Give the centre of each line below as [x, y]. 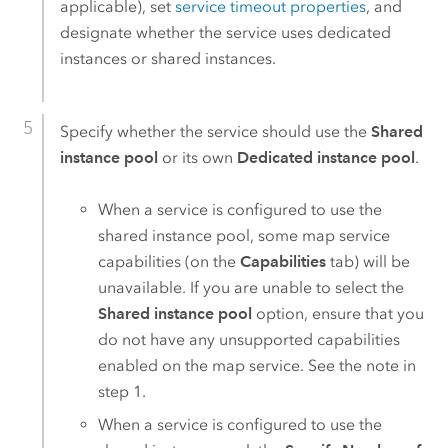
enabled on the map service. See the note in [257, 366]
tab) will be [368, 262]
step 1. [122, 392]
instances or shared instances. [167, 58]
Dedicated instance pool [325, 157]
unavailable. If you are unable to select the [251, 288]
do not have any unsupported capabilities [249, 340]
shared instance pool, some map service [244, 236]
